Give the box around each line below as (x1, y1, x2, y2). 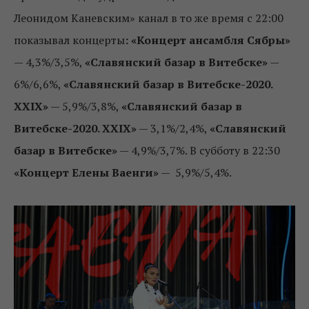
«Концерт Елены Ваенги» (14, 164, 159, 180)
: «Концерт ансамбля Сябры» (125, 32, 290, 48)
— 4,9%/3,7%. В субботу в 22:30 (117, 142, 280, 158)
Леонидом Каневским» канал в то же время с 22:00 (14, 10, 283, 26)
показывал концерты (14, 32, 125, 48)
